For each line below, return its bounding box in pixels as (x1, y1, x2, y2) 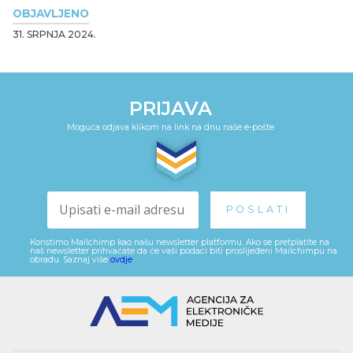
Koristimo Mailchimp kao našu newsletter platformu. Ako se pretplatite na (30, 236, 329, 247)
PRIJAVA (128, 96, 212, 120)
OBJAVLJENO (13, 6, 89, 20)
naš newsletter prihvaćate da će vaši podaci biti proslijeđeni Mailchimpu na (30, 245, 337, 256)
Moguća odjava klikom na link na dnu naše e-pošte (66, 121, 274, 132)
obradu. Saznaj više (30, 254, 110, 265)
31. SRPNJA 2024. (13, 28, 96, 40)
